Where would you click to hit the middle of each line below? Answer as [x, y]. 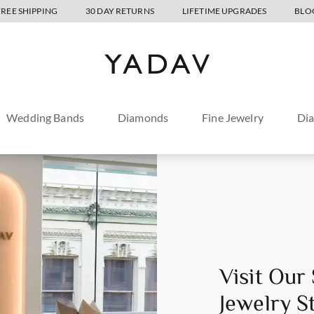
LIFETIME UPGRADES [224, 11]
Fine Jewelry [233, 117]
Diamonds [143, 117]
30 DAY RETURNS [120, 11]
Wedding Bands [45, 117]
